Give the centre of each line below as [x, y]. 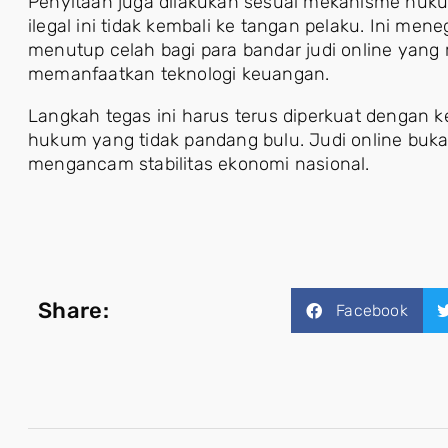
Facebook [372, 310]
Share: [73, 310]
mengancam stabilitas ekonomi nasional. [199, 163]
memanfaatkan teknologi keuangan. [179, 73]
